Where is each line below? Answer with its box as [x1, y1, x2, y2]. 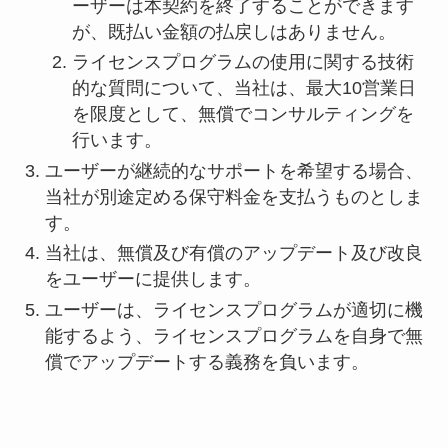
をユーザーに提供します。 [44, 269, 261, 290]
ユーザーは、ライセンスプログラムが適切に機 [44, 299, 423, 320]
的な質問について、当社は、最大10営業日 [71, 78, 416, 99]
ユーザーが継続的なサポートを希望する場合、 [44, 160, 423, 181]
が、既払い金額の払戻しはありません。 [71, 22, 396, 43]
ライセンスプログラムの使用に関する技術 [71, 52, 414, 73]
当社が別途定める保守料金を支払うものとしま [44, 186, 423, 207]
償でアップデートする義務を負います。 [44, 351, 369, 372]
